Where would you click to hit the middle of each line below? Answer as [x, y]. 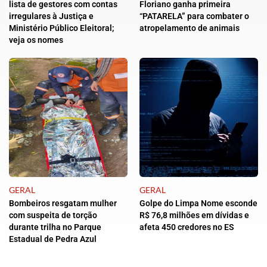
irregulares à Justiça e [51, 16]
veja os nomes [36, 40]
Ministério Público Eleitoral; [62, 28]
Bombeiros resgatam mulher [63, 204]
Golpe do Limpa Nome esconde [198, 204]
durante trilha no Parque [55, 227]
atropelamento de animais [190, 28]
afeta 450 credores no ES [187, 227]
